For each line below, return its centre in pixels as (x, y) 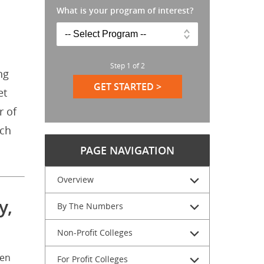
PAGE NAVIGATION (127, 150)
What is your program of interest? (125, 10)
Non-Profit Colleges (95, 232)
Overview (75, 179)
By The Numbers (90, 206)
